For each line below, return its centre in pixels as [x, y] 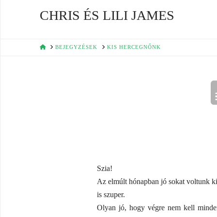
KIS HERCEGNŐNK [134, 47]
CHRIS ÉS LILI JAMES [107, 15]
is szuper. [111, 195]
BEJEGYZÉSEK [77, 47]
